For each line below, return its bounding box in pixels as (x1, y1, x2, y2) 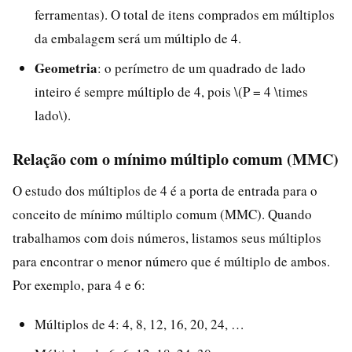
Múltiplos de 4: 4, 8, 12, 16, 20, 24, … (35, 314, 244, 333)
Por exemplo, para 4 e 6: (13, 275, 145, 294)
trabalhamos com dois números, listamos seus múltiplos (13, 228, 321, 247)
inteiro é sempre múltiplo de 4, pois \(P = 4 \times (35, 82, 308, 101)
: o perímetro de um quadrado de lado (97, 58, 306, 77)
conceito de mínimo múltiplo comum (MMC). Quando (13, 204, 312, 223)
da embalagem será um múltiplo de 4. (35, 28, 241, 47)
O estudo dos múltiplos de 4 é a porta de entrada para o (13, 181, 317, 200)
